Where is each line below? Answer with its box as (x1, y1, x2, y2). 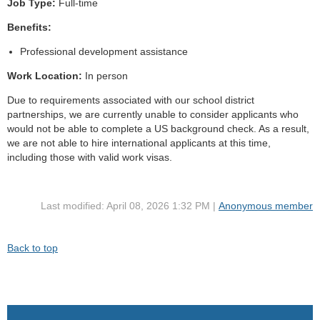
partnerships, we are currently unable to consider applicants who (7, 109, 299, 121)
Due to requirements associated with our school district (7, 94, 254, 106)
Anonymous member (219, 200, 313, 212)
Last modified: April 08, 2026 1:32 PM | (41, 200, 219, 212)
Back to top (7, 242, 58, 254)
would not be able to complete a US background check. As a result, (7, 123, 309, 135)
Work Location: (7, 70, 82, 82)
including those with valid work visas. (7, 151, 172, 164)
